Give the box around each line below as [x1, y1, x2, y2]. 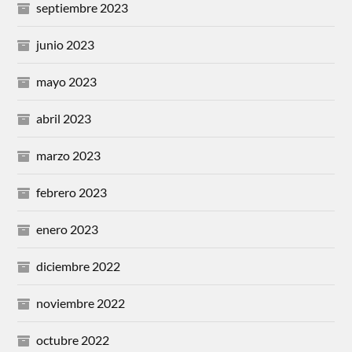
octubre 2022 [36, 332, 110, 347]
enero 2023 [36, 221, 99, 236]
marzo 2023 [36, 147, 101, 163]
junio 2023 [36, 36, 95, 52]
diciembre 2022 [36, 258, 121, 273]
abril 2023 [36, 110, 92, 126]
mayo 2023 [36, 73, 97, 89]
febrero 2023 [36, 184, 108, 200]
